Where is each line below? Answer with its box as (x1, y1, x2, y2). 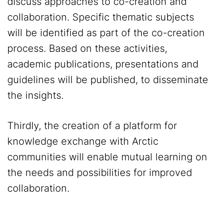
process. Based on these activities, (7, 43, 167, 55)
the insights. (7, 89, 64, 102)
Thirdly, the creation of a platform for (7, 120, 177, 132)
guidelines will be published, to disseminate (7, 74, 208, 86)
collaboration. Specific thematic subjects (7, 11, 194, 23)
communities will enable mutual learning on (7, 151, 207, 163)
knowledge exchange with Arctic (7, 135, 158, 148)
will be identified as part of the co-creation (7, 27, 205, 39)
